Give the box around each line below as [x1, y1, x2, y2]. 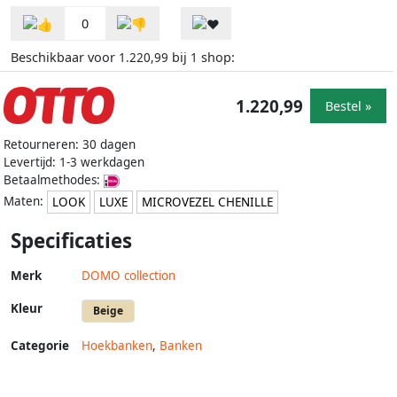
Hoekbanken [82, 338, 152, 354]
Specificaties [11, 227, 132, 255]
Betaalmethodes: [4, 172, 104, 189]
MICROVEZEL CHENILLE [142, 194, 273, 211]
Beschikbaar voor [11, 49, 119, 66]
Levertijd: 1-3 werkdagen [4, 154, 144, 171]
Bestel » [325, 97, 371, 114]
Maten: [4, 192, 47, 209]
